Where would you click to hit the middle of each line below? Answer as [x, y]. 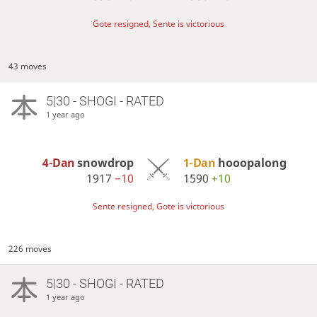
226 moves [30, 249]
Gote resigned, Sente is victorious [158, 24]
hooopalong [252, 163]
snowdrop [106, 163]
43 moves [28, 67]
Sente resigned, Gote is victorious [158, 207]
